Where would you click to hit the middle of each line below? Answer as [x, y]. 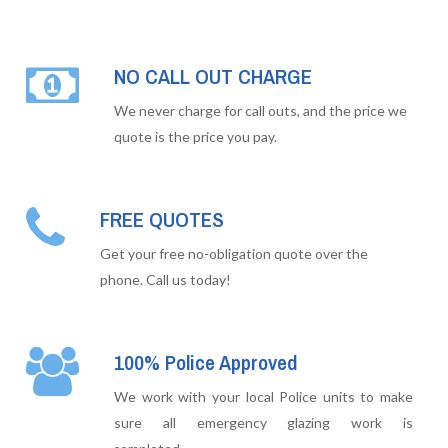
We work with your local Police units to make [263, 397]
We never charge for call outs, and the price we [261, 110]
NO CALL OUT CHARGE [213, 76]
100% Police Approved [206, 363]
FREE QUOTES [162, 219]
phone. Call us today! [166, 279]
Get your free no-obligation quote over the [234, 253]
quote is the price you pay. [196, 136]
